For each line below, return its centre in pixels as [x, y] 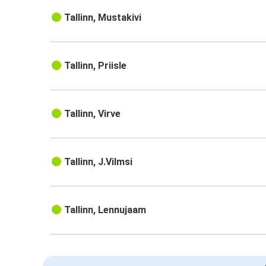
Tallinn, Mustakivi [103, 18]
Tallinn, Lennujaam [105, 210]
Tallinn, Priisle [96, 66]
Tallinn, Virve [93, 114]
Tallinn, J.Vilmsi [99, 162]
